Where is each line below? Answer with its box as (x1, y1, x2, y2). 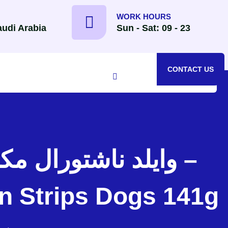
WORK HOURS (117, 12, 171, 21)
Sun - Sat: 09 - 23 (117, 22, 190, 33)
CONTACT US (167, 65, 214, 73)
